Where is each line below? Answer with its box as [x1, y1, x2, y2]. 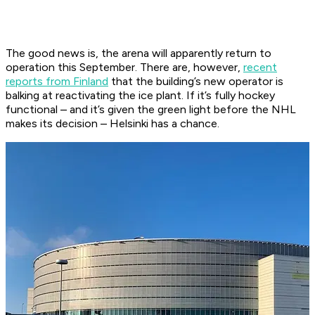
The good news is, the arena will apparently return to [6, 46, 271, 60]
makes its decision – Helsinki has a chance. [6, 117, 219, 131]
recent [243, 60, 277, 75]
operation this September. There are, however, [6, 60, 243, 75]
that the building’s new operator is [108, 75, 283, 89]
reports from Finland [6, 75, 108, 89]
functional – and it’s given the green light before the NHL [6, 103, 296, 117]
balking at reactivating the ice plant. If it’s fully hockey [6, 89, 275, 103]
